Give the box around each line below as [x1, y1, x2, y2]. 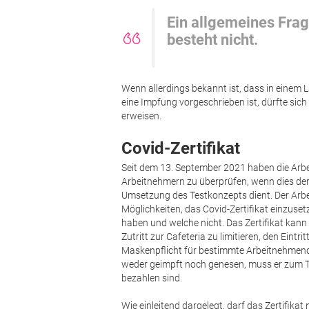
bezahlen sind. [121, 272, 183, 283]
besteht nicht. [167, 30, 259, 48]
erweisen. [121, 110, 162, 121]
